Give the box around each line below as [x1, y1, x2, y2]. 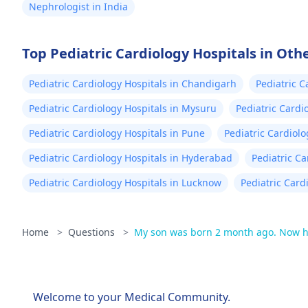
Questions [68, 225, 118, 239]
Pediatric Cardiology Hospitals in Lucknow [29, 176, 221, 189]
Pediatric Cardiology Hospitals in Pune [29, 126, 205, 140]
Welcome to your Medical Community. [33, 289, 230, 305]
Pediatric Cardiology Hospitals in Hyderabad [29, 151, 232, 164]
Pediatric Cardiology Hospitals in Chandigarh [29, 77, 236, 90]
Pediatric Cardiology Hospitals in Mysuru [29, 102, 217, 115]
